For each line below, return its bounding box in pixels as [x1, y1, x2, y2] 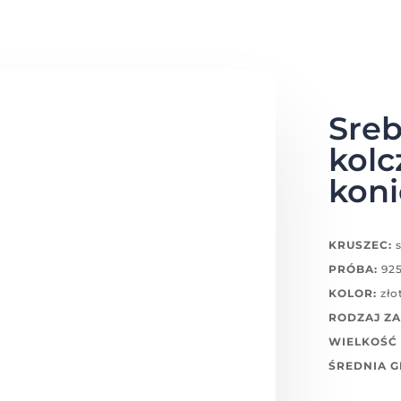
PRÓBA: [328, 262, 378, 277]
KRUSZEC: [328, 238, 392, 252]
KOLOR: [328, 286, 377, 301]
